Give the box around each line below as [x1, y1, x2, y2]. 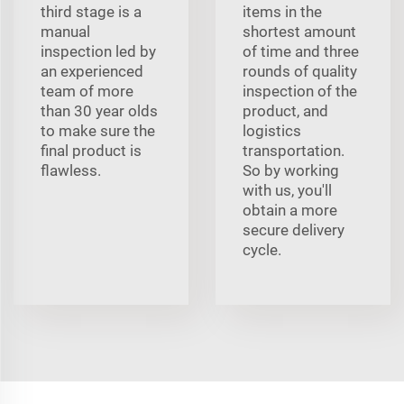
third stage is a [41, 2, 142, 21]
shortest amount [243, 22, 356, 41]
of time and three [243, 41, 359, 60]
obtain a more [243, 200, 337, 219]
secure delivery [243, 220, 344, 239]
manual [41, 22, 90, 41]
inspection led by [41, 41, 156, 60]
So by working [243, 161, 339, 179]
